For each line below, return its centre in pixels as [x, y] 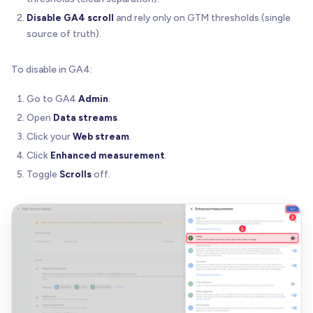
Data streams [85, 117]
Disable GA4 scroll [70, 17]
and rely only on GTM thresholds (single [202, 17]
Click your [50, 136]
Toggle [43, 174]
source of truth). [64, 33]
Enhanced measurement [108, 155]
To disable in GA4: [52, 69]
